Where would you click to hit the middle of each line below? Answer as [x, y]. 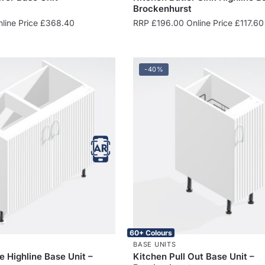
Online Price [210, 22]
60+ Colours [151, 232]
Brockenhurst [163, 8]
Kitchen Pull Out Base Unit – [194, 256]
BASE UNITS [155, 244]
